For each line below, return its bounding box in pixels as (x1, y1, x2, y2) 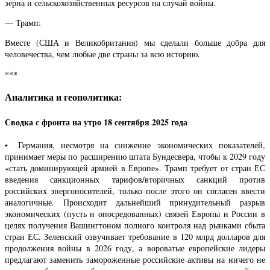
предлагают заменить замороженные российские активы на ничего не (5, 254, 265, 266)
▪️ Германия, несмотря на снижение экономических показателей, (5, 139, 265, 151)
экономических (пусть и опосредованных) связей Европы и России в (5, 208, 265, 220)
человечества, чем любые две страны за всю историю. (5, 48, 200, 60)
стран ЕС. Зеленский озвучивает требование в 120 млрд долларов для (5, 231, 265, 243)
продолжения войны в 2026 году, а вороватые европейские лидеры (5, 242, 265, 254)
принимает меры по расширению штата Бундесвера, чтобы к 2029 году (5, 151, 265, 163)
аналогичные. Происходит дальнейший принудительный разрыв (5, 196, 265, 209)
